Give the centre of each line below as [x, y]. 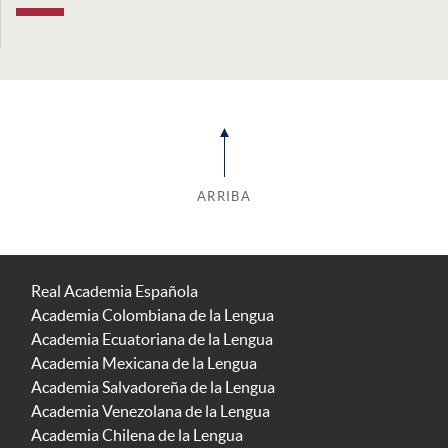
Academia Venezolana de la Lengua [150, 411]
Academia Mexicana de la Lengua [144, 363]
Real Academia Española [114, 291]
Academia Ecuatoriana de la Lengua [152, 339]
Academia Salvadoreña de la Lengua [153, 387]
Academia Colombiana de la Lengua [152, 315]
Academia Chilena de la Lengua [137, 435]
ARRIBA [224, 197]
